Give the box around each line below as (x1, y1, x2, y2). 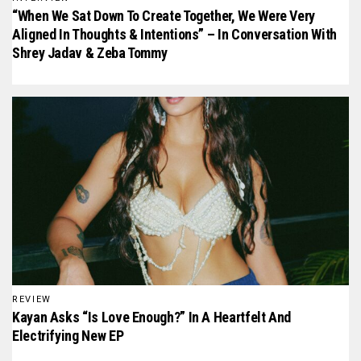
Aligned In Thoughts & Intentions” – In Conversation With (12, 25, 337, 43)
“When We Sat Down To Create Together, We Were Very (12, 6, 316, 24)
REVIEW (12, 294, 52, 305)
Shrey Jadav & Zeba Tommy (12, 44, 168, 61)
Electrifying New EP (12, 327, 124, 345)
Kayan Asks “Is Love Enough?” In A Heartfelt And (12, 309, 292, 326)
